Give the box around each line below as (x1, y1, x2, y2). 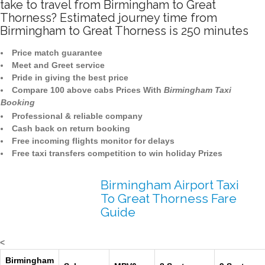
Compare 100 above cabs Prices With (12, 85, 164, 95)
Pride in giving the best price (12, 73, 128, 83)
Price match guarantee (12, 48, 102, 58)
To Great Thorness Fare (101, 191, 237, 206)
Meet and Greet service (12, 60, 105, 70)
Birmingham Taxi (164, 85, 231, 95)
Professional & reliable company (12, 111, 143, 121)
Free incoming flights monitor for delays (12, 136, 174, 146)
